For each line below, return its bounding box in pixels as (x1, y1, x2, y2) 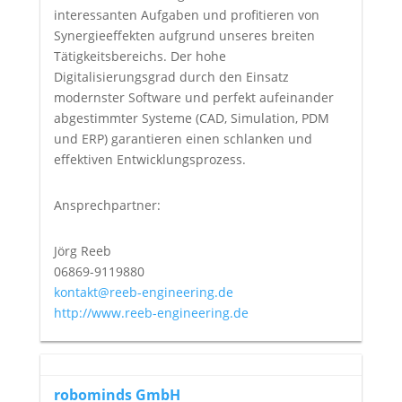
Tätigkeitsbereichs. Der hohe (53, 48, 226, 66)
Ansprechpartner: (53, 197, 161, 214)
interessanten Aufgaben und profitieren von (53, 6, 319, 24)
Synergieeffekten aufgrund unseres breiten (53, 27, 315, 45)
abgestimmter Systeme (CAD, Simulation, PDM (53, 109, 329, 127)
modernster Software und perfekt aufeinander (53, 89, 334, 107)
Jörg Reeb (53, 242, 111, 260)
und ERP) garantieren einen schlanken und (53, 130, 312, 148)
